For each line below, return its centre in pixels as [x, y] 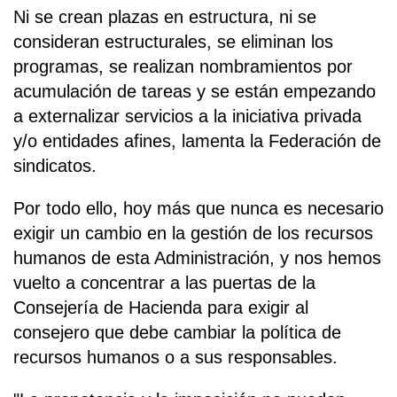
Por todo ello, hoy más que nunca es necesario [198, 208]
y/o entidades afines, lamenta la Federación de [197, 140]
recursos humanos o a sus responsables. [175, 357]
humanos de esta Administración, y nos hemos [197, 257]
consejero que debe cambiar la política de [177, 332]
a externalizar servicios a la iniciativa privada [187, 116]
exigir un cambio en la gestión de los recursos [193, 233]
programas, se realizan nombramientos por [183, 66]
